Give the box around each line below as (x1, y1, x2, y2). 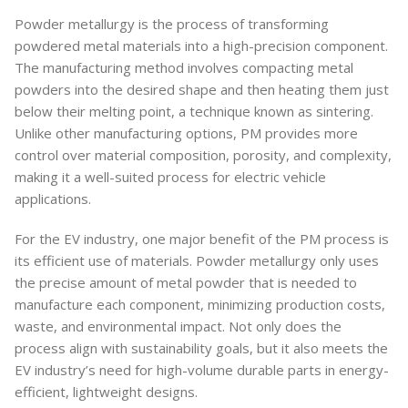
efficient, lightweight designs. (15, 382, 198, 401)
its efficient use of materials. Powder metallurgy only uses (15, 250, 379, 270)
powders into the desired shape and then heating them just (15, 79, 389, 98)
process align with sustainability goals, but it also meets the (15, 338, 388, 357)
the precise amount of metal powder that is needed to (15, 272, 357, 291)
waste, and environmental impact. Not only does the (15, 316, 342, 335)
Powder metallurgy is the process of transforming (15, 14, 329, 33)
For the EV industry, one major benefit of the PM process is (15, 229, 389, 248)
